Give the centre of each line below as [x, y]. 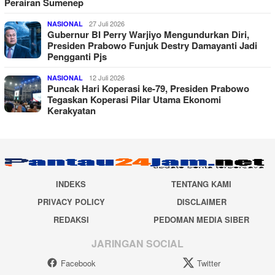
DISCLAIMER [201, 201]
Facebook [78, 263]
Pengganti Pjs [77, 56]
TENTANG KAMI [202, 184]
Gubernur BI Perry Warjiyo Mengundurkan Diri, [148, 34]
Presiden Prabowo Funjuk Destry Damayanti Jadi [152, 45]
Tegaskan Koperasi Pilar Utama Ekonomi [134, 99]
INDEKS [71, 184]
